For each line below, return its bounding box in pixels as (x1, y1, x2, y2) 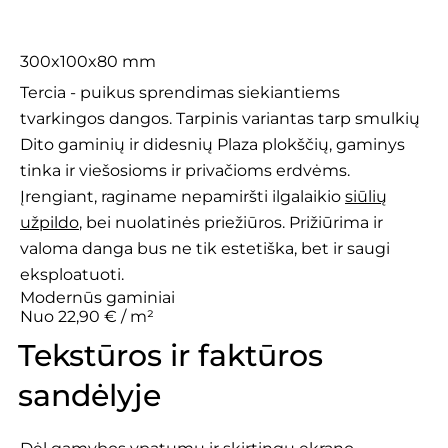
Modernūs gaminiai (20, 287, 175, 307)
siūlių (345, 186, 387, 206)
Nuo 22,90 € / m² (20, 306, 154, 326)
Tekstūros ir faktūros (18, 336, 323, 374)
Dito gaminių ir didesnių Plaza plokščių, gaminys (20, 134, 405, 154)
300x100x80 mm (20, 51, 156, 71)
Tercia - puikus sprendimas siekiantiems (20, 82, 340, 102)
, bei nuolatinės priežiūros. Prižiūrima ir (79, 212, 383, 232)
